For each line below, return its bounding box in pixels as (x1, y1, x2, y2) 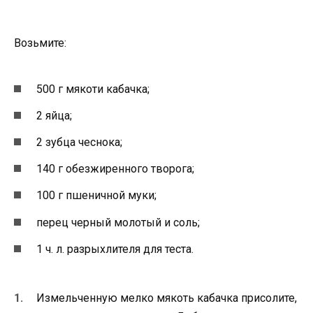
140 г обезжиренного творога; (36, 162, 194, 176)
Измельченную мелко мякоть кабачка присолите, (36, 291, 297, 305)
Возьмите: (14, 36, 66, 50)
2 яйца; (36, 108, 72, 122)
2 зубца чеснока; (36, 135, 122, 149)
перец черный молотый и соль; (36, 215, 200, 229)
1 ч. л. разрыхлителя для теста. (36, 242, 194, 256)
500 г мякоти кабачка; (36, 82, 150, 96)
